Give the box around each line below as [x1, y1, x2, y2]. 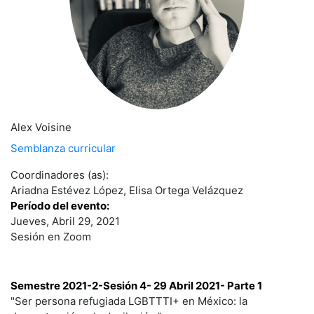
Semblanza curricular [11, 142, 116, 156]
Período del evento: [11, 199, 109, 213]
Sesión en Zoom [11, 230, 91, 244]
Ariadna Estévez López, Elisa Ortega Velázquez [11, 184, 243, 198]
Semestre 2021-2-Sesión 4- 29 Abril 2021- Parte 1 [11, 279, 262, 293]
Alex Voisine [11, 121, 71, 135]
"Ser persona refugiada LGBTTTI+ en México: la [11, 294, 247, 308]
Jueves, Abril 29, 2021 [11, 214, 120, 228]
